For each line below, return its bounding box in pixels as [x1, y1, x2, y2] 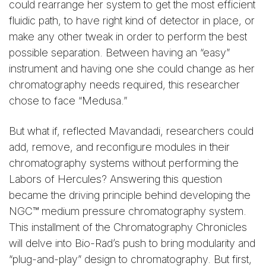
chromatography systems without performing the [9, 156, 239, 169]
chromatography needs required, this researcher [9, 78, 240, 91]
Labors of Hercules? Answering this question [9, 172, 222, 185]
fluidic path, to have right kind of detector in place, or [9, 14, 255, 27]
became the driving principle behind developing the [9, 188, 251, 201]
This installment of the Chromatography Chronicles [9, 220, 247, 233]
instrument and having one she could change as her [9, 62, 255, 75]
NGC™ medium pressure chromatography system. [9, 204, 246, 217]
